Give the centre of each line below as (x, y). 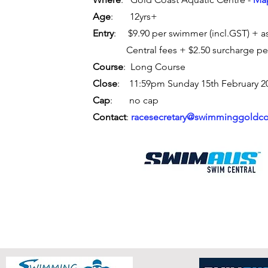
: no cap (134, 100)
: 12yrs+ (134, 16)
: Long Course (154, 67)
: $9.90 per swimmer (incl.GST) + (187, 33)
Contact (109, 117)
